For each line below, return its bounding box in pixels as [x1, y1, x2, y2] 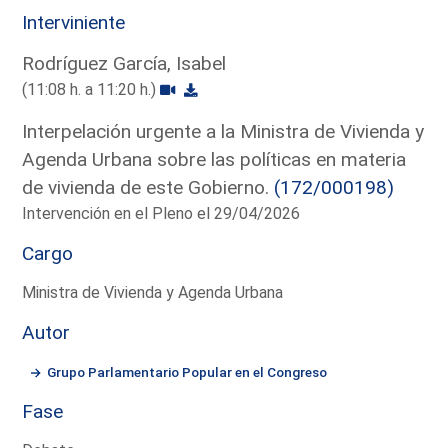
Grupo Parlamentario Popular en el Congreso [47, 363, 328, 380]
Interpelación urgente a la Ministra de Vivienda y [22, 119, 425, 143]
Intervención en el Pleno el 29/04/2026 [22, 203, 301, 223]
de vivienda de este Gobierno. [22, 175, 275, 199]
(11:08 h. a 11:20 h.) [22, 79, 161, 99]
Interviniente [22, 10, 126, 34]
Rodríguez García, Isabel [22, 51, 227, 75]
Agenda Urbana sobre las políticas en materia [22, 147, 407, 171]
